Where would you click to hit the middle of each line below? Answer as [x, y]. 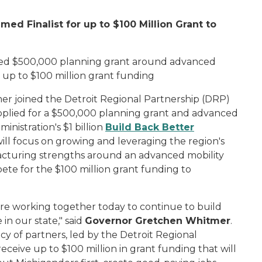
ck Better [171, 127]
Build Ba [126, 127]
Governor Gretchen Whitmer [158, 221]
